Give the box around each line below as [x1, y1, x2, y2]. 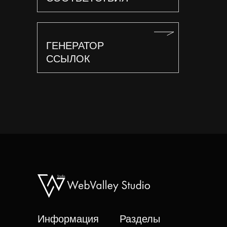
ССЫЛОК [46, 53, 90, 64]
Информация [37, 213, 99, 224]
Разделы [120, 213, 160, 224]
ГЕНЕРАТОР [46, 40, 104, 51]
